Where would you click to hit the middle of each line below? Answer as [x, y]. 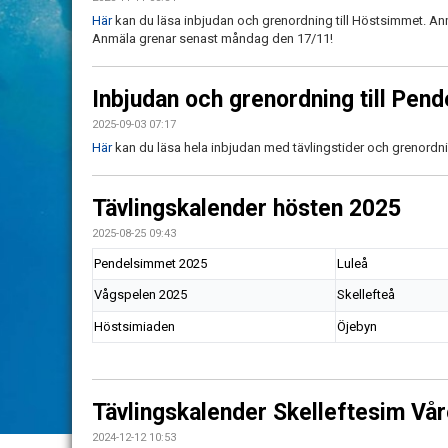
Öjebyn [357, 326]
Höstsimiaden [134, 326]
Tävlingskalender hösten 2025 [246, 208]
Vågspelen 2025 [140, 294]
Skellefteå [366, 294]
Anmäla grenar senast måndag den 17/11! [212, 38]
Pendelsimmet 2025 [150, 263]
